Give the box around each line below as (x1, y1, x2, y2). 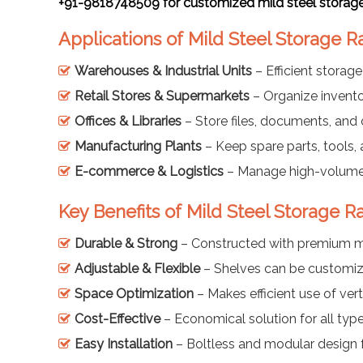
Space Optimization (75, 285, 194, 301)
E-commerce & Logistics (75, 163, 224, 179)
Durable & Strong (75, 235, 177, 251)
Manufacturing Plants (75, 138, 202, 154)
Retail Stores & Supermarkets (75, 88, 250, 104)
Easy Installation (75, 335, 173, 352)
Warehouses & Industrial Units (75, 62, 252, 79)
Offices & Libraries (75, 113, 181, 129)
